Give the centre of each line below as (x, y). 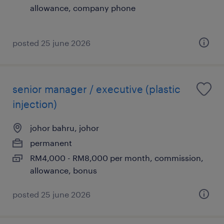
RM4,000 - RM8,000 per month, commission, (117, 157)
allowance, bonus (63, 170)
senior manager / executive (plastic (96, 89)
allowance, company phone (83, 7)
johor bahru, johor (64, 127)
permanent (51, 142)
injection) (35, 104)
